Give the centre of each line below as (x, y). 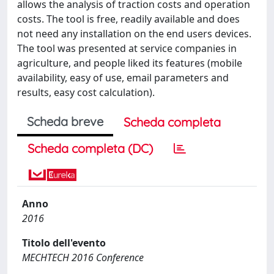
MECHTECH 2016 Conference (83, 257)
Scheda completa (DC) (90, 148)
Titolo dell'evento (64, 243)
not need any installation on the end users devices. (134, 34)
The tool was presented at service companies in (127, 48)
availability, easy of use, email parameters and (123, 78)
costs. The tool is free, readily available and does (128, 19)
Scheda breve (65, 121)
